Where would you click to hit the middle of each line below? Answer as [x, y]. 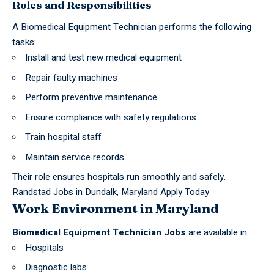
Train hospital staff [63, 137]
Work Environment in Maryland [116, 208]
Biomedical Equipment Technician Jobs [99, 232]
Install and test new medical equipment [103, 58]
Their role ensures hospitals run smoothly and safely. [119, 177]
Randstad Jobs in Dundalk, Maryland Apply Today [111, 192]
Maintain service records [75, 157]
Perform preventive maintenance [91, 98]
